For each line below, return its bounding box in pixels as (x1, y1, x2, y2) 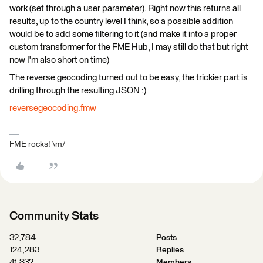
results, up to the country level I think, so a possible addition (9, 17, 233, 26)
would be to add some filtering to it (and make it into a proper (9, 30, 237, 39)
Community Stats (9, 210, 99, 222)
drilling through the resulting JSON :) (9, 86, 146, 95)
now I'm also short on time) (9, 56, 109, 65)
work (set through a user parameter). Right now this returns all (9, 4, 241, 13)
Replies (156, 246, 184, 254)
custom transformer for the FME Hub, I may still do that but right (9, 43, 248, 52)
